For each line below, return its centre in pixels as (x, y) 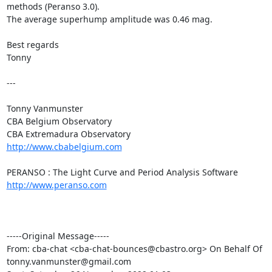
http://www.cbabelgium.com (64, 146)
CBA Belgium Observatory (59, 121)
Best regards (32, 44)
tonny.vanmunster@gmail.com (69, 261)
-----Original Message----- (58, 236)
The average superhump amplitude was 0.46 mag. (109, 19)
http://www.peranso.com (56, 185)
